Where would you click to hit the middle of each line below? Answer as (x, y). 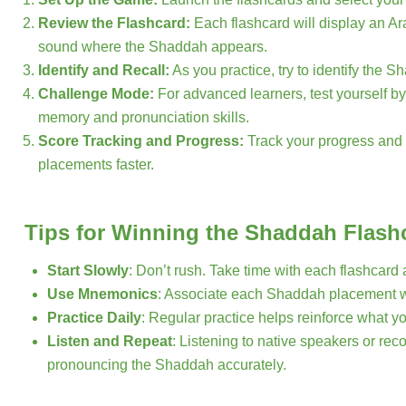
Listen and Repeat (110, 341)
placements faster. (96, 164)
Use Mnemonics (102, 294)
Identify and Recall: (104, 70)
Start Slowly (88, 271)
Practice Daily (94, 318)
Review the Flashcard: (114, 23)
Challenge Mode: (96, 94)
